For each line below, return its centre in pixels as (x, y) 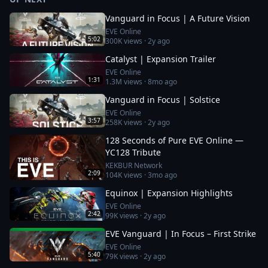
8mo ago (162, 82)
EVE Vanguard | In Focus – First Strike (181, 234)
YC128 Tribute (133, 152)
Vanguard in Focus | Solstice (163, 100)
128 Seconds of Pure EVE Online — (174, 140)
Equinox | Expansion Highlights (169, 193)
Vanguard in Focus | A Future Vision (178, 18)
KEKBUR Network (134, 165)
